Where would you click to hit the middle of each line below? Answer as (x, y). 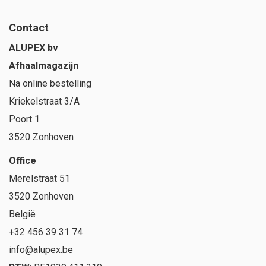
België (22, 214)
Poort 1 (24, 119)
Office (23, 161)
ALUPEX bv (34, 48)
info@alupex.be (41, 250)
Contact (29, 28)
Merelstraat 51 (39, 179)
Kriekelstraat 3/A (44, 102)
